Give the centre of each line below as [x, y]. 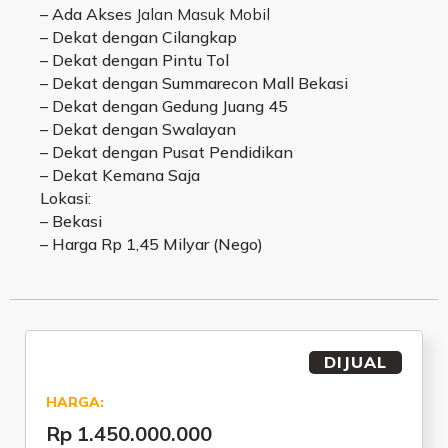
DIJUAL [355, 362]
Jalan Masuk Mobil [203, 13]
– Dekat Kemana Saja [120, 174]
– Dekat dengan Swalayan [138, 128]
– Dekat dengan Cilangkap [138, 36]
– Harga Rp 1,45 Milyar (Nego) [151, 243]
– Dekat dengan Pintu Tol [134, 59]
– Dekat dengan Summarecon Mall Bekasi [194, 82]
